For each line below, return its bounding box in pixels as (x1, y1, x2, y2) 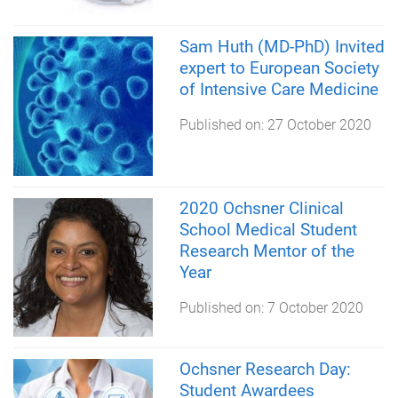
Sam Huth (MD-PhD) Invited (179, 36, 385, 57)
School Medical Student (179, 219, 357, 240)
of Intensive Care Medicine (179, 78, 378, 99)
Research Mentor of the (179, 240, 354, 261)
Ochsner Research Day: (179, 359, 351, 380)
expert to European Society (179, 57, 379, 78)
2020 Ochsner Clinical (179, 197, 344, 219)
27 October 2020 (267, 115, 371, 133)
